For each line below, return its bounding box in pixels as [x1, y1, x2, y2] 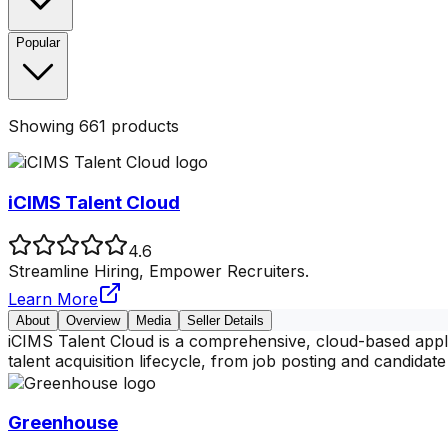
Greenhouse [8, 411, 118, 435]
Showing [8, 116, 79, 137]
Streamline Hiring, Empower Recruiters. [8, 260, 309, 281]
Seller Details [187, 312, 264, 328]
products [106, 116, 179, 137]
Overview [66, 312, 120, 328]
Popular [16, 35, 60, 51]
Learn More [8, 288, 98, 309]
